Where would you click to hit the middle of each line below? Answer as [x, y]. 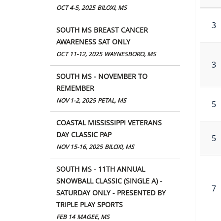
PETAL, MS [112, 100]
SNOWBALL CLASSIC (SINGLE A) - [109, 181]
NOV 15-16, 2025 [79, 147]
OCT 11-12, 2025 [79, 54]
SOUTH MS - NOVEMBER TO [102, 76]
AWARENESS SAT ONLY [93, 41]
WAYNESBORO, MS [130, 54]
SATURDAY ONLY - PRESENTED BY [111, 192]
